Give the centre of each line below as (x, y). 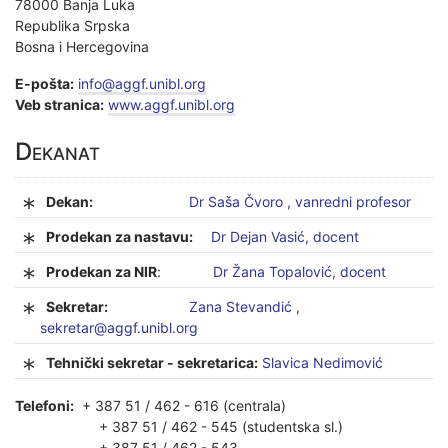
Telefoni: (44, 405)
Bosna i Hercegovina (82, 46)
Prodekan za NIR (101, 271)
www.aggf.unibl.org (171, 104)
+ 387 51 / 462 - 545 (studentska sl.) (179, 426)
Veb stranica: (59, 104)
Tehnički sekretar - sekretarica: (152, 362)
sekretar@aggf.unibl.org (119, 327)
